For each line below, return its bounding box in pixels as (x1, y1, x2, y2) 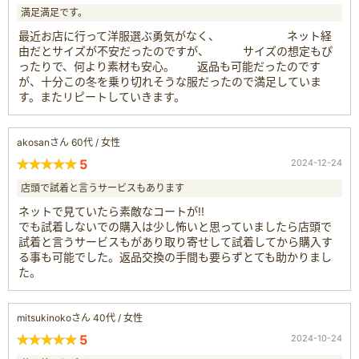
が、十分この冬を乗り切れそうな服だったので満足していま (18, 74, 321, 88)
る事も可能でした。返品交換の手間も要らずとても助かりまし (18, 249, 332, 264)
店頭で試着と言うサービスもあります (21, 181, 184, 194)
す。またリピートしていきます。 (18, 89, 185, 103)
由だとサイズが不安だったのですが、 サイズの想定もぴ (18, 43, 333, 58)
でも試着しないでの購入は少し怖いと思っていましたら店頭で (18, 219, 332, 233)
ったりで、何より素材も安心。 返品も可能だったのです (18, 58, 321, 73)
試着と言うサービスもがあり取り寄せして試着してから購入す (18, 234, 333, 248)
